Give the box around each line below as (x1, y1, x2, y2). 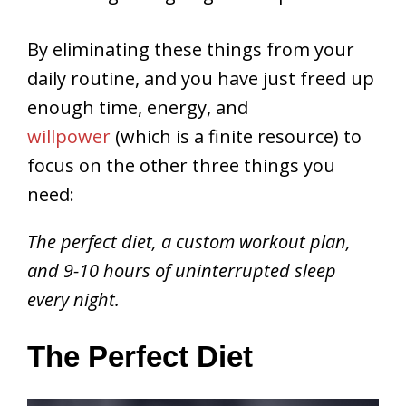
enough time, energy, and (27, 95, 248, 121)
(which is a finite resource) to (111, 124, 362, 150)
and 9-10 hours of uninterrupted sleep (27, 258, 336, 284)
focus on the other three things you (27, 153, 335, 179)
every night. (27, 287, 120, 313)
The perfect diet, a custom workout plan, (27, 229, 351, 255)
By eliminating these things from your (27, 37, 354, 63)
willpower (27, 124, 111, 150)
